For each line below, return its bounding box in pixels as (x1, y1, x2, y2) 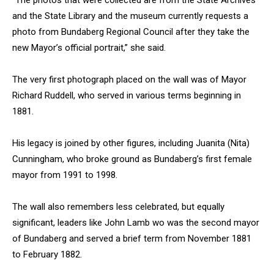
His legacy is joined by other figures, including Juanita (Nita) (12, 138, 250, 149)
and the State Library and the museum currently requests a (12, 10, 248, 22)
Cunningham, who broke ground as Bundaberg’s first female (12, 154, 252, 165)
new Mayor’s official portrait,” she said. (12, 42, 166, 54)
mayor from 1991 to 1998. (12, 169, 117, 181)
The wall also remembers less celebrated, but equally (12, 201, 224, 213)
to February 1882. (12, 249, 82, 261)
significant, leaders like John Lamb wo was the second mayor (12, 217, 259, 229)
